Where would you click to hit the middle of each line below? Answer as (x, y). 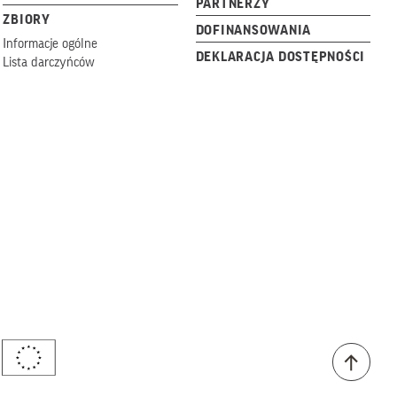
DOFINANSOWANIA (253, 31)
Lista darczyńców (49, 62)
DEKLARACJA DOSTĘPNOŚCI (280, 57)
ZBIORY (27, 19)
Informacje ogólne (51, 44)
